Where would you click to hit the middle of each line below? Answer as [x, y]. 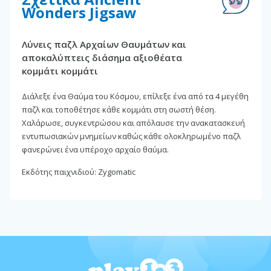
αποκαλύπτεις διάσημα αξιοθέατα [102, 57]
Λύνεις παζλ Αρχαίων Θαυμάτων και [104, 44]
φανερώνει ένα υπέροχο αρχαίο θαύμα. [95, 149]
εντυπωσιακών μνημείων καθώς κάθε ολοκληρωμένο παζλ [131, 136]
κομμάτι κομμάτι [60, 70]
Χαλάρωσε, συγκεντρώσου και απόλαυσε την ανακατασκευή [133, 122]
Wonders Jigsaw [79, 12]
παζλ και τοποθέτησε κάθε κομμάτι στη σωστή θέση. [119, 109]
